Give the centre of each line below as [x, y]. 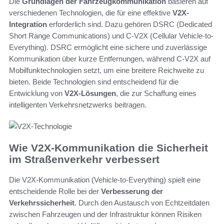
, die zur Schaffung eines [156, 93]
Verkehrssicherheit [42, 202]
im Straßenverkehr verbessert [84, 159]
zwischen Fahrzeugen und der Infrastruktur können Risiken [105, 214]
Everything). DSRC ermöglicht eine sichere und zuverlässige [108, 47]
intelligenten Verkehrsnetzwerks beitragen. [78, 105]
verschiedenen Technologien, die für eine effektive [91, 13]
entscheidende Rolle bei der [55, 191]
